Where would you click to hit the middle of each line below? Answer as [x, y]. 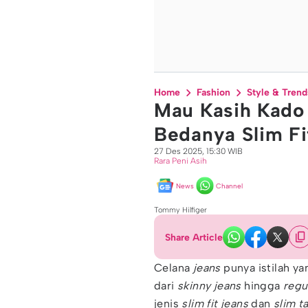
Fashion [213, 92]
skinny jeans [209, 286]
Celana [174, 268]
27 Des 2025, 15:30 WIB [198, 151]
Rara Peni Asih [180, 161]
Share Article [194, 237]
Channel [229, 186]
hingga [262, 286]
